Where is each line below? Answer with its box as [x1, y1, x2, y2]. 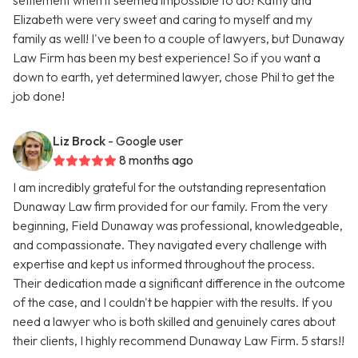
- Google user [108, 133, 183, 149]
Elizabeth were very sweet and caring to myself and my [13, 11, 312, 28]
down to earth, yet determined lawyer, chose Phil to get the [13, 69, 335, 86]
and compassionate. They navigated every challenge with [13, 237, 327, 253]
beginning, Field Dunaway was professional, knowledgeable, [13, 217, 343, 234]
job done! [13, 88, 65, 105]
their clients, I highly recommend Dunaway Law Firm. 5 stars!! [13, 332, 344, 349]
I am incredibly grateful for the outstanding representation [13, 179, 326, 196]
